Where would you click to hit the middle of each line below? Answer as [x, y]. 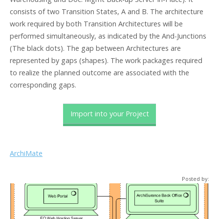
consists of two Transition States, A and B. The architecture [107, 12]
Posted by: [196, 179]
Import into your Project [109, 114]
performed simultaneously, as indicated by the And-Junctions [108, 36]
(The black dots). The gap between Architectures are [95, 48]
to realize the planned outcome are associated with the [99, 73]
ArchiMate [26, 153]
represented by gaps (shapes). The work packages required [106, 61]
